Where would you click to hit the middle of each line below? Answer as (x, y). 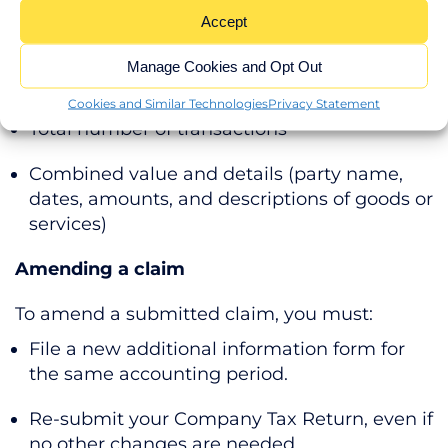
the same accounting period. (158, 373)
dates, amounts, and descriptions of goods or (231, 198)
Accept (224, 20)
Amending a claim (100, 268)
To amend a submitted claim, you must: (194, 313)
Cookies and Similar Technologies (168, 103)
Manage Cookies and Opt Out (224, 65)
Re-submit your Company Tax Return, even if (231, 418)
